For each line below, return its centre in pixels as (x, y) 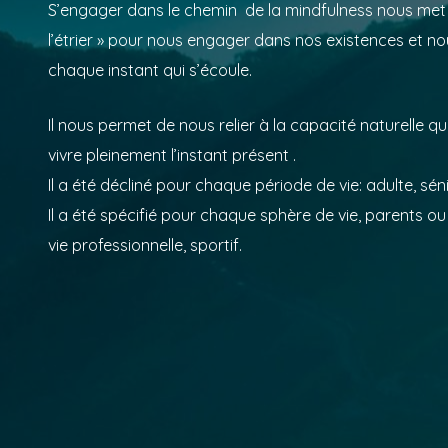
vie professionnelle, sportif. (145, 244)
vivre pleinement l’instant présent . (172, 154)
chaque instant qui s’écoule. (150, 69)
